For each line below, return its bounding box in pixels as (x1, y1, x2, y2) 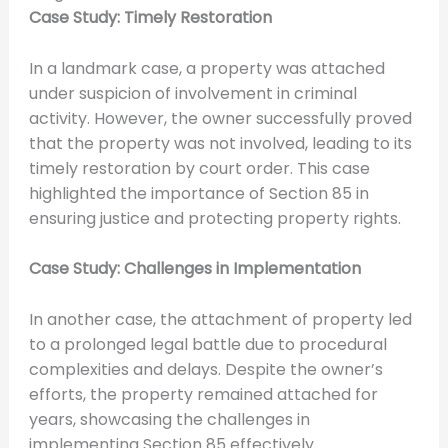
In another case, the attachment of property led (28, 307, 412, 331)
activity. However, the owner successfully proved (28, 106, 412, 130)
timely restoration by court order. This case (28, 156, 370, 180)
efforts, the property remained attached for (28, 382, 378, 406)
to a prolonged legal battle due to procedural (28, 332, 387, 356)
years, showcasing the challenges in (28, 407, 310, 431)
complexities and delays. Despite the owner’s (28, 357, 383, 381)
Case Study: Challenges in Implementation (28, 257, 361, 281)
